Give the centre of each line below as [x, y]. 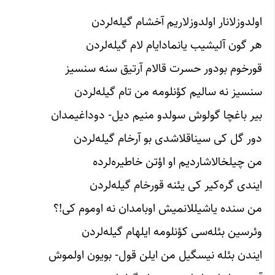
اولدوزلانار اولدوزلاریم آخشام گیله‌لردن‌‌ [177, 22]
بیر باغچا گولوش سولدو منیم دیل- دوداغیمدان [157, 115]
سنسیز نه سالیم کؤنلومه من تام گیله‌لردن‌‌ [168, 92]
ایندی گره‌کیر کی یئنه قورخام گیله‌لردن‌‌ [176, 185]
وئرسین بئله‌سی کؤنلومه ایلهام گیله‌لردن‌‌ [172, 232]
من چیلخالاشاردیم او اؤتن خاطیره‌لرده [177, 162]
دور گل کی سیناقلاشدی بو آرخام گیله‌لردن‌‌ [168, 138]
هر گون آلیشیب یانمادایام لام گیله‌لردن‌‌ [174, 45]
